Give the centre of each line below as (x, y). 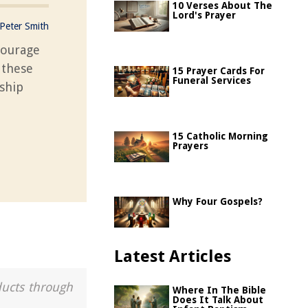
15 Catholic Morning (220, 136)
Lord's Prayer (204, 15)
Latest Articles (173, 256)
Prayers (190, 146)
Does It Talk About (218, 300)
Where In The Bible (219, 290)
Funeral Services (212, 80)
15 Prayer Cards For (219, 71)
